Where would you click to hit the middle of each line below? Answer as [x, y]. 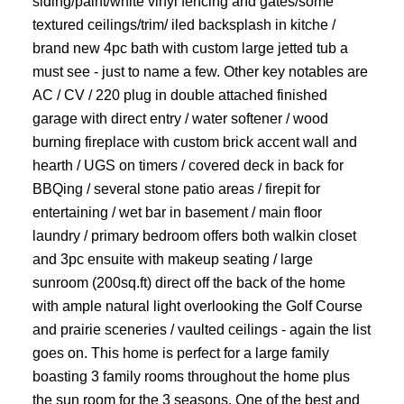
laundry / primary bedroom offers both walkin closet [194, 236]
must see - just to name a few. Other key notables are [200, 72]
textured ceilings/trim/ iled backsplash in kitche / [184, 25]
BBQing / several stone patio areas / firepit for [176, 189]
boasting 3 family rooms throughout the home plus [191, 376]
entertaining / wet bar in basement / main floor [177, 212]
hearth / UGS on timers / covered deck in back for [188, 165]
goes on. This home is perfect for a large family [180, 353]
